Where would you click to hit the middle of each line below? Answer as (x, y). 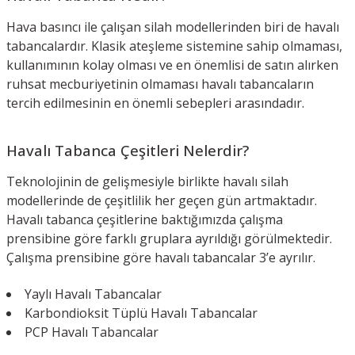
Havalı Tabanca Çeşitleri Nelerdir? (130, 150)
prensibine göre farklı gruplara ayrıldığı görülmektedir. (169, 238)
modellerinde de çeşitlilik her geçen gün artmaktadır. (162, 200)
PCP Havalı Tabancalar (92, 332)
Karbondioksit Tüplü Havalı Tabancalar (141, 313)
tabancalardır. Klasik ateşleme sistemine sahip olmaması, (174, 46)
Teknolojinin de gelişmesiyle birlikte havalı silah (147, 181)
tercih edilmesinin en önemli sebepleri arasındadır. (155, 103)
